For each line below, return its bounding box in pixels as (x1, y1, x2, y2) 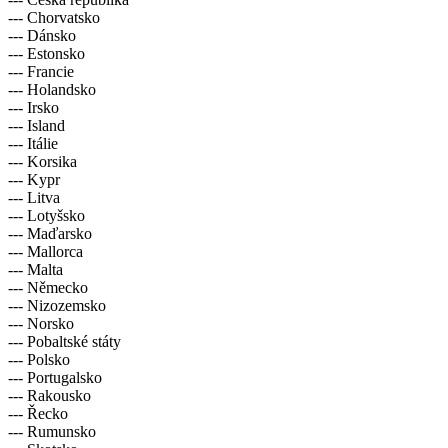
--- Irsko (8, 99, 59, 116)
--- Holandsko (8, 81, 96, 98)
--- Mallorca (8, 243, 83, 260)
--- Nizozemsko (8, 297, 106, 314)
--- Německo (8, 279, 88, 296)
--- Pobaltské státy (8, 333, 121, 350)
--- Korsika (8, 153, 77, 170)
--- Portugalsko (8, 369, 102, 386)
